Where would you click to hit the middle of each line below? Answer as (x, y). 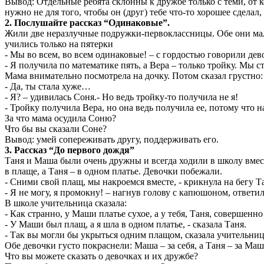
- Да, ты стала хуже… (48, 86)
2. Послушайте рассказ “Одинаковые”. (87, 22)
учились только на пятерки (59, 44)
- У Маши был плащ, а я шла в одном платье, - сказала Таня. (126, 224)
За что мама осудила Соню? (60, 118)
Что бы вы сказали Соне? (56, 128)
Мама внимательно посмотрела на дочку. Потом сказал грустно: (134, 75)
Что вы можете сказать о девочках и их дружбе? (101, 256)
